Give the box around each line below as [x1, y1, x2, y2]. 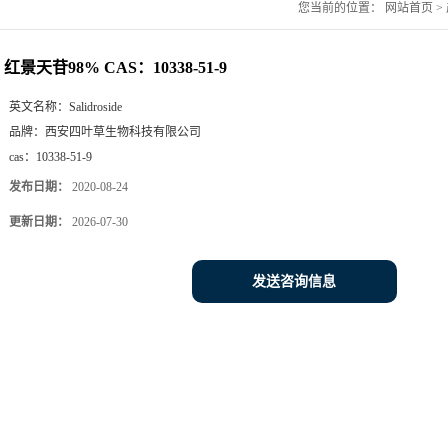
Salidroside [69, 100, 122, 114]
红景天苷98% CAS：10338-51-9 [4, 59, 227, 76]
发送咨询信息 [252, 274, 337, 289]
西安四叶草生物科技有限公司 [45, 125, 201, 139]
